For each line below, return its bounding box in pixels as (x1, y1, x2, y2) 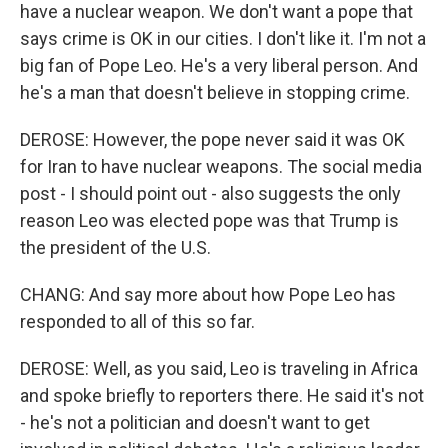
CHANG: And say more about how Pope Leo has (20, 284, 396, 306)
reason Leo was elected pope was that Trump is (20, 210, 399, 232)
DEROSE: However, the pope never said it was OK (20, 129, 405, 151)
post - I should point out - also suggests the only (20, 183, 401, 205)
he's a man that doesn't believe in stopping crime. (20, 82, 410, 104)
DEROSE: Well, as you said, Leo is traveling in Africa (20, 358, 418, 380)
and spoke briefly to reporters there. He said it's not (20, 385, 424, 407)
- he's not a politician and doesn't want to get (20, 412, 370, 434)
